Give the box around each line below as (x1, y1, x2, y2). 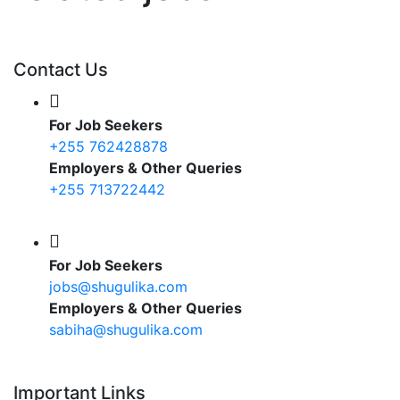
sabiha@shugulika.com (49, 321, 203, 339)
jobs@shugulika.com (49, 278, 187, 296)
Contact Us (13, 59, 108, 81)
